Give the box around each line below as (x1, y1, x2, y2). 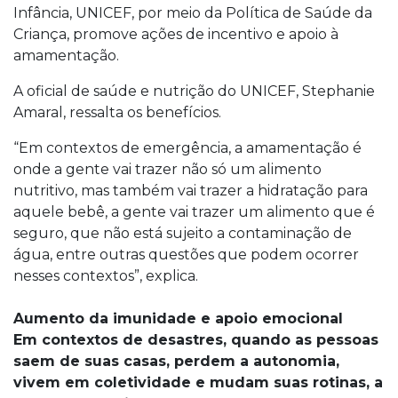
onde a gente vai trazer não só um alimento (13, 161, 322, 178)
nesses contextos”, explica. (13, 267, 198, 284)
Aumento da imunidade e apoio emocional (13, 310, 343, 327)
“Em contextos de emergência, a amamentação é (13, 139, 362, 156)
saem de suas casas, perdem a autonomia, (13, 353, 339, 370)
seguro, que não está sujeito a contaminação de (13, 225, 352, 242)
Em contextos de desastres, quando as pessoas (13, 331, 378, 348)
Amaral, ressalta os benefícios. (13, 104, 221, 121)
